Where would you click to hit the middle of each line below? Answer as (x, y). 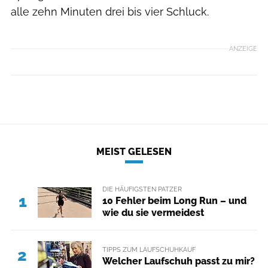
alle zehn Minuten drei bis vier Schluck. (110, 11)
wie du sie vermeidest (153, 213)
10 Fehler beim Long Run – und (174, 201)
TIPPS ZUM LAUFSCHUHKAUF (149, 249)
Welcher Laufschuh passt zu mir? (178, 261)
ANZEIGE (243, 48)
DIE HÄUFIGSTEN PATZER (142, 189)
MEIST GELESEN (134, 152)
